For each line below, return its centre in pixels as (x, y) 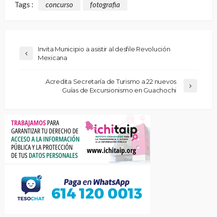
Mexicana (53, 57)
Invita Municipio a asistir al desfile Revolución (104, 49)
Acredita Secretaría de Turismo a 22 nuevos (111, 81)
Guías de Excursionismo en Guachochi (119, 90)
